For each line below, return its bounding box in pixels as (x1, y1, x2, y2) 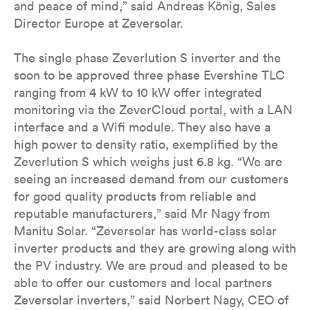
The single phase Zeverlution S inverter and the (14, 50, 281, 66)
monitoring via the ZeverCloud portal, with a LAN (14, 102, 293, 118)
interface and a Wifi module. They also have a (14, 119, 271, 135)
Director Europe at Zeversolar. (14, 15, 183, 31)
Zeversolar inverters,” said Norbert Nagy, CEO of (14, 292, 289, 308)
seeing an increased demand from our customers (14, 171, 289, 187)
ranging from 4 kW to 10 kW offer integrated (14, 84, 262, 100)
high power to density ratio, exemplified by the (14, 136, 278, 152)
